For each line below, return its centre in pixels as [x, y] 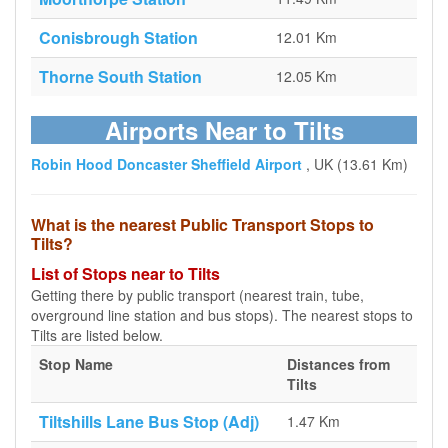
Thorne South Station [120, 76]
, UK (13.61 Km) [357, 164]
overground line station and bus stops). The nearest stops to [222, 315]
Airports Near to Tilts [224, 130]
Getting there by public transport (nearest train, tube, [197, 295]
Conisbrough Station [118, 37]
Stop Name [76, 364]
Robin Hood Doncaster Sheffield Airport [166, 164]
